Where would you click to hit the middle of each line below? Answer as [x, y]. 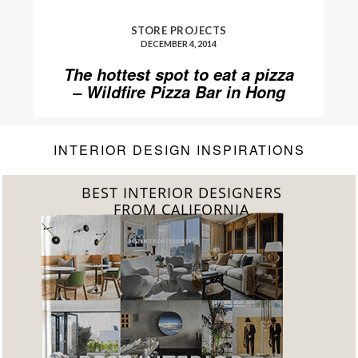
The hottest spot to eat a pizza [179, 75]
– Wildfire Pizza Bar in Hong [179, 92]
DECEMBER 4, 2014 [179, 44]
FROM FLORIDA [181, 210]
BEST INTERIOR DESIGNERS [181, 193]
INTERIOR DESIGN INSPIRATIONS [179, 150]
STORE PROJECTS [179, 31]
